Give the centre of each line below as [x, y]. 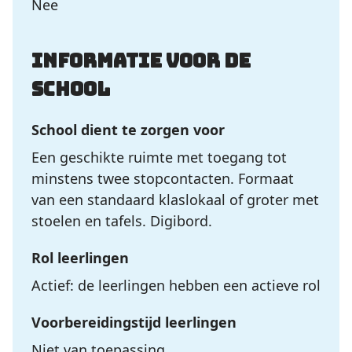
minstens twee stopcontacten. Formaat [163, 178]
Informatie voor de [141, 61]
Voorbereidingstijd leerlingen [134, 322]
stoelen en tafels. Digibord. [122, 221]
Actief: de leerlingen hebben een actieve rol [176, 285]
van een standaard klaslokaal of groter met [175, 200]
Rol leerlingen [80, 258]
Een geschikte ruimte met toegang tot [159, 157]
